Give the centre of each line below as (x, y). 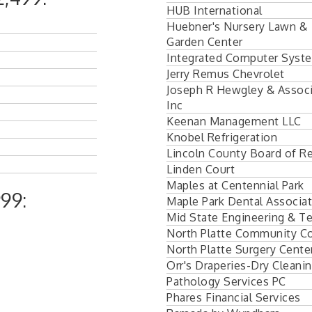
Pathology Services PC (226, 281)
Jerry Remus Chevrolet (226, 73)
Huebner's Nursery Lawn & (237, 26)
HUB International (214, 10)
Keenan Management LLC (234, 121)
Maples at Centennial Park (235, 185)
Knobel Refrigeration (222, 137)
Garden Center (205, 41)
